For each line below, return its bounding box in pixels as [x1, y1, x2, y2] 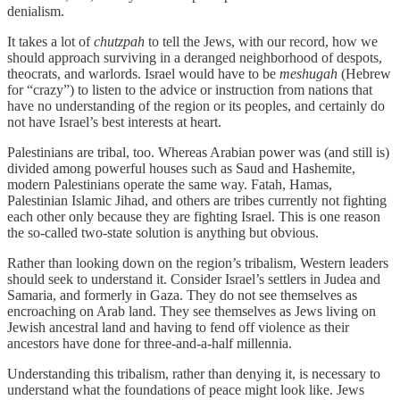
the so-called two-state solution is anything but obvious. [7, 224, 319, 240]
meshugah [279, 65, 337, 81]
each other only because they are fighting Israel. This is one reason [7, 208, 380, 224]
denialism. [7, 3, 64, 19]
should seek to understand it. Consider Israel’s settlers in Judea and [7, 271, 380, 287]
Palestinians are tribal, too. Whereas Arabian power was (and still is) [7, 144, 389, 160]
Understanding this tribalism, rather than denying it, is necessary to [7, 365, 380, 381]
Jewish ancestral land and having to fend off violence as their [7, 319, 349, 335]
